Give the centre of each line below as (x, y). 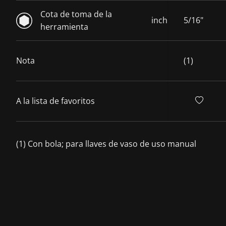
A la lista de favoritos (55, 101)
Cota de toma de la (76, 14)
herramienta (64, 26)
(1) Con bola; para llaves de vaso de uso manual (106, 144)
